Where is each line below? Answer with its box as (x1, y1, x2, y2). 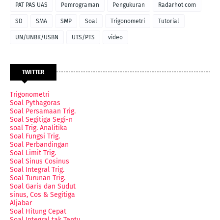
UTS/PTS (72, 34, 95, 41)
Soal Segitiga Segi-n (10, 115, 73, 124)
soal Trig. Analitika (10, 124, 67, 133)
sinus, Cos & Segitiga (10, 191, 75, 199)
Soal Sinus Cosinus (10, 157, 69, 166)
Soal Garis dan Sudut (10, 182, 76, 191)
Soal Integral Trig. (10, 165, 64, 174)
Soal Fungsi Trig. (10, 132, 60, 141)
